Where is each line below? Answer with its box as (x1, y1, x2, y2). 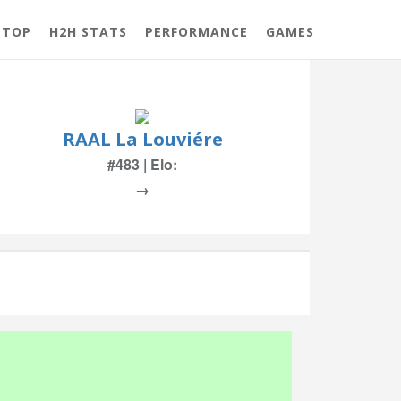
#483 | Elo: (107, 154, 177, 175)
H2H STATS (49, 23, 127, 40)
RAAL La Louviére (62, 127, 223, 151)
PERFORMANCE (145, 23, 248, 40)
